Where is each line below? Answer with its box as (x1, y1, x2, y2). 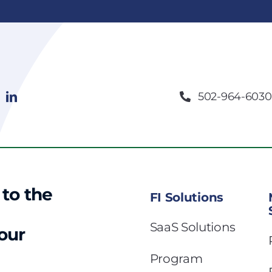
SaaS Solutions (149, 219, 236, 234)
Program (149, 251, 203, 266)
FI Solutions (149, 189, 223, 205)
